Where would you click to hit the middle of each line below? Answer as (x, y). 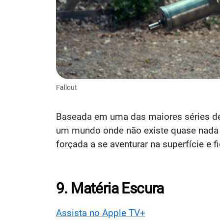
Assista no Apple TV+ (101, 213)
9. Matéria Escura (110, 188)
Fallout (67, 87)
